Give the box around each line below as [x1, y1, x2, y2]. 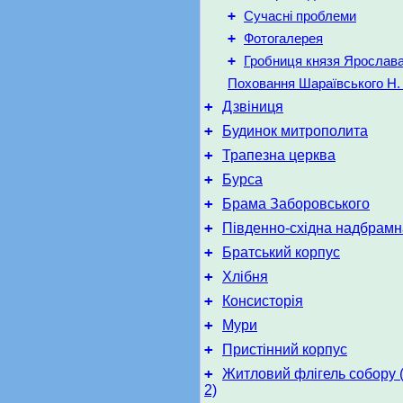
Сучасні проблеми [244, 9, 356, 23]
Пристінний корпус [222, 342, 347, 357]
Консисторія [222, 293, 303, 309]
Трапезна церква [222, 148, 336, 163]
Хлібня [222, 269, 268, 284]
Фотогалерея [244, 31, 323, 46]
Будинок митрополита [222, 123, 368, 139]
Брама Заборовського [222, 196, 370, 211]
